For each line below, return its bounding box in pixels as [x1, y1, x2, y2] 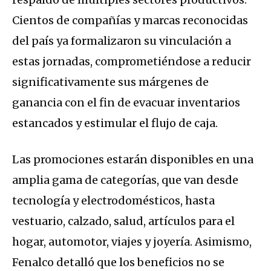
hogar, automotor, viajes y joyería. [12, 234, 192, 249]
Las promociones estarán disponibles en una [12, 152, 253, 166]
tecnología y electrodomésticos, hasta [12, 193, 215, 207]
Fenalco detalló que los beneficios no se [12, 255, 224, 269]
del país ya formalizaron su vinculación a [12, 33, 231, 48]
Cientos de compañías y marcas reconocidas [12, 13, 248, 27]
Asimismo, [192, 234, 252, 249]
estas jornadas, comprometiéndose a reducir [12, 54, 251, 68]
